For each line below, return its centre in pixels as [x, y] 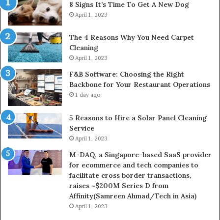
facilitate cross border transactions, [130, 176]
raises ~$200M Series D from [119, 186]
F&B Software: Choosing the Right [127, 74]
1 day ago [88, 95]
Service [82, 128]
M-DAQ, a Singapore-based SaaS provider [140, 155]
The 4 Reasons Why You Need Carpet [132, 38]
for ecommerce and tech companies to [134, 165]
